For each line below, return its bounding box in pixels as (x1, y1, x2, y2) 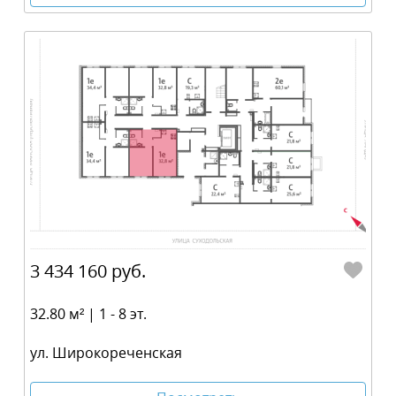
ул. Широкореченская (30, 343, 182, 363)
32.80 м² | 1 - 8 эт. (30, 303, 147, 324)
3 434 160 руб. (30, 258, 146, 283)
